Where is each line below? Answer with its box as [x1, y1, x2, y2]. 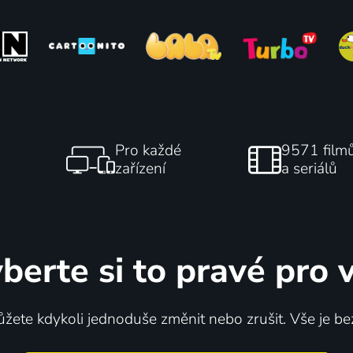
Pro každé [115, 139, 182, 161]
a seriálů [281, 158, 337, 179]
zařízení [115, 158, 166, 179]
